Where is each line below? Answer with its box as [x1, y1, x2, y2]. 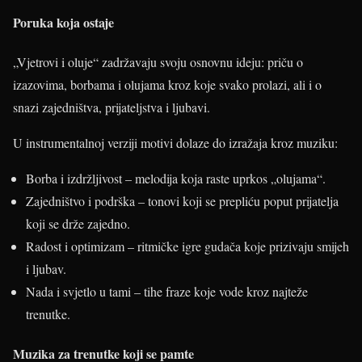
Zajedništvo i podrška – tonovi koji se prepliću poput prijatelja [26, 192, 339, 210]
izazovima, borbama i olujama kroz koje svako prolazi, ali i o [13, 76, 322, 94]
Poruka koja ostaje [13, 12, 114, 32]
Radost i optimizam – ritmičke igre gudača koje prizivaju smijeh [26, 238, 349, 255]
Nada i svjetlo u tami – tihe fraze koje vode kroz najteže [26, 283, 308, 301]
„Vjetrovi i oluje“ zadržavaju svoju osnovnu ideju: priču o [13, 53, 303, 71]
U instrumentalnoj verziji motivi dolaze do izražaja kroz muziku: [13, 134, 338, 152]
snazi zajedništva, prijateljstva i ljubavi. [13, 99, 210, 116]
